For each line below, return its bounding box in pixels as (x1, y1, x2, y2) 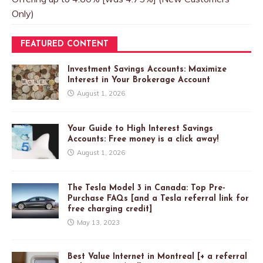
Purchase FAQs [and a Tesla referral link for (68, 194, 249, 204)
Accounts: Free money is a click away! (68, 135, 218, 144)
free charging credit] (68, 205, 152, 214)
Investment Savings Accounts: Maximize (68, 65, 227, 75)
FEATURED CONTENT (21, 40, 109, 49)
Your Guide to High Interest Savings (68, 124, 213, 134)
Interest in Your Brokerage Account (68, 76, 210, 85)
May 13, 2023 (77, 218, 120, 227)
